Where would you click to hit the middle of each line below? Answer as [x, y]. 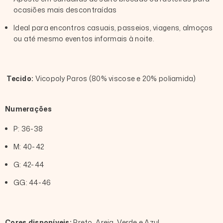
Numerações [28, 109]
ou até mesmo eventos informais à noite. [84, 38]
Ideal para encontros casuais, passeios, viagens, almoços [113, 27]
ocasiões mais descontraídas [65, 9]
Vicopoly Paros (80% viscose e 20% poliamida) [115, 78]
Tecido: [19, 78]
